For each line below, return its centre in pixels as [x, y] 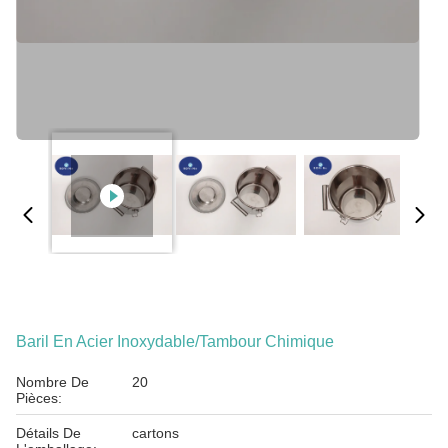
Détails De [48, 433]
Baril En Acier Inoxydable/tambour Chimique [175, 341]
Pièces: [39, 398]
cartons [155, 433]
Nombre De [52, 382]
